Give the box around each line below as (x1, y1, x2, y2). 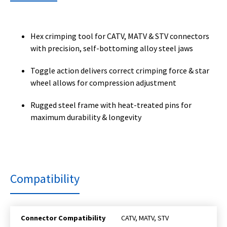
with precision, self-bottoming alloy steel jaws (30, 43, 193, 54)
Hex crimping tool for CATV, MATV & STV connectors (30, 31, 209, 42)
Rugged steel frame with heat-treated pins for (30, 100, 192, 110)
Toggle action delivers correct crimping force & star (30, 65, 209, 76)
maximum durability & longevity (30, 112, 141, 123)
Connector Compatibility (21, 213, 106, 223)
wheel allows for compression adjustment (30, 78, 176, 88)
